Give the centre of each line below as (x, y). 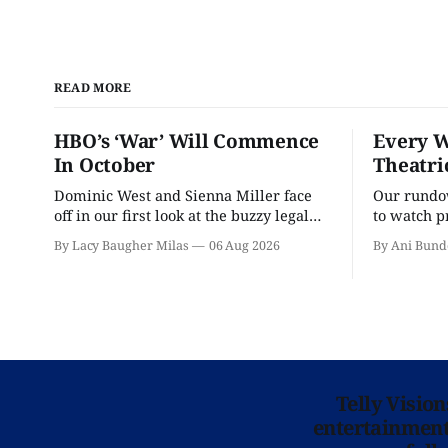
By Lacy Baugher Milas (121, 246)
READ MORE (92, 88)
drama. (78, 235)
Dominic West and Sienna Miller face (182, 195)
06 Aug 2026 (244, 246)
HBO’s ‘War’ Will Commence (186, 141)
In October (104, 165)
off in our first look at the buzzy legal (181, 215)
